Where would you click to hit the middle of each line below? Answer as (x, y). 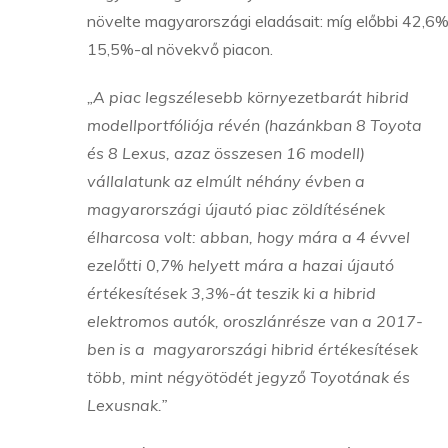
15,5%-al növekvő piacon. (180, 49)
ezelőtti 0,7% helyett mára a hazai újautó (240, 265)
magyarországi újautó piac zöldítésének (236, 209)
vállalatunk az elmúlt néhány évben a (226, 181)
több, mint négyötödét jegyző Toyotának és (248, 377)
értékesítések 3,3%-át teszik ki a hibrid (231, 293)
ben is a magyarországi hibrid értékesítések (252, 349)
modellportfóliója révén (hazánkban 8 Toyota (254, 125)
